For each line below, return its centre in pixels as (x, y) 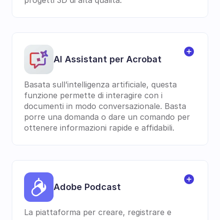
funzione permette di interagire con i (93, 95)
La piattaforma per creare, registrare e (98, 212)
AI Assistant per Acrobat (108, 59)
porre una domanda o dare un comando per (107, 117)
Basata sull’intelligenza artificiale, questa (100, 84)
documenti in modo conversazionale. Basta (105, 106)
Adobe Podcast (87, 187)
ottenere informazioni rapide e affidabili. (99, 128)
